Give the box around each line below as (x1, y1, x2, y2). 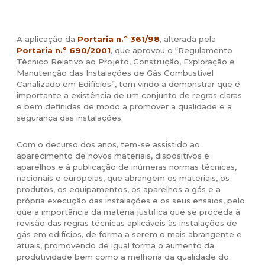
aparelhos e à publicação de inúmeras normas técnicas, (17, 162, 237, 172)
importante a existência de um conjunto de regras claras (17, 91, 243, 101)
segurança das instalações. (17, 113, 124, 123)
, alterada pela (160, 34, 216, 44)
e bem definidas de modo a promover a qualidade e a (17, 102, 232, 112)
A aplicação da (17, 34, 78, 44)
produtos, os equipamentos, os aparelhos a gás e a (17, 185, 221, 195)
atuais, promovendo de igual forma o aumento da (17, 241, 215, 251)
